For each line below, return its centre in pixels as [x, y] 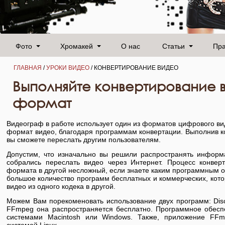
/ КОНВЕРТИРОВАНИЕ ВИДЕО [134, 68]
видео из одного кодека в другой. [61, 186]
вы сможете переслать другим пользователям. [84, 139]
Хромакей [77, 45]
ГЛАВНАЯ [28, 68]
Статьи [174, 45]
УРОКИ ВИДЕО [68, 68]
